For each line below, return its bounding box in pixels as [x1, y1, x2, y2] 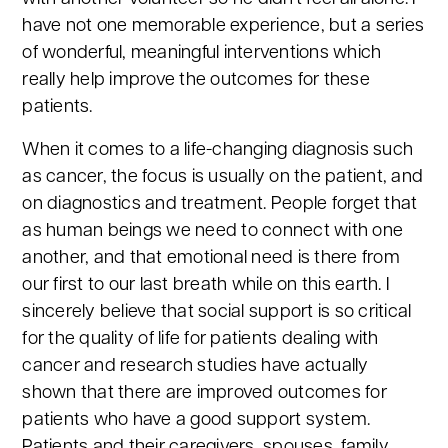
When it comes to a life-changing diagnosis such [22, 141, 414, 160]
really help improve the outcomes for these [22, 71, 370, 90]
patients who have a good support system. [22, 411, 371, 430]
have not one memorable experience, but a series [22, 17, 425, 36]
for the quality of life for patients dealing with [22, 330, 379, 349]
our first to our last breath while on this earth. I [22, 276, 390, 295]
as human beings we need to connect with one [22, 222, 404, 241]
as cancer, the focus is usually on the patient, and [22, 168, 424, 187]
